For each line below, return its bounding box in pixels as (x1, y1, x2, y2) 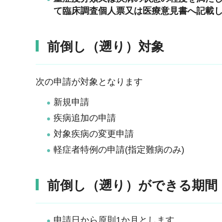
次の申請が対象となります (36, 77, 143, 87)
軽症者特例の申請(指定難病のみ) (54, 145, 184, 155)
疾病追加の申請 (54, 112, 116, 123)
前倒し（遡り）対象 (47, 39, 164, 54)
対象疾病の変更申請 (54, 129, 134, 139)
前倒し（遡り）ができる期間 (47, 178, 218, 193)
